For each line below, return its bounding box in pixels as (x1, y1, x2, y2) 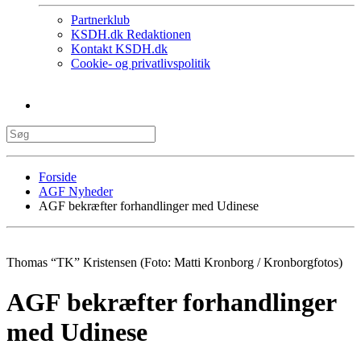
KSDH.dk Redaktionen (71, 27, 191, 42)
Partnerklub (71, 13, 130, 27)
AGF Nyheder (39, 185, 113, 199)
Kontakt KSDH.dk (71, 42, 168, 56)
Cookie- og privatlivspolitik (71, 56, 210, 71)
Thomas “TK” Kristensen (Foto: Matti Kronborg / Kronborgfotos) (6, 255, 342, 270)
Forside (39, 170, 77, 185)
